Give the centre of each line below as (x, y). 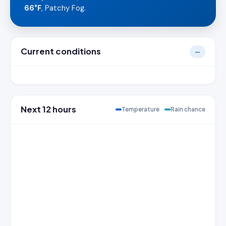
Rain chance (188, 109)
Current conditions (61, 51)
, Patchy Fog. (64, 8)
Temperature (140, 109)
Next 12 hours (48, 109)
